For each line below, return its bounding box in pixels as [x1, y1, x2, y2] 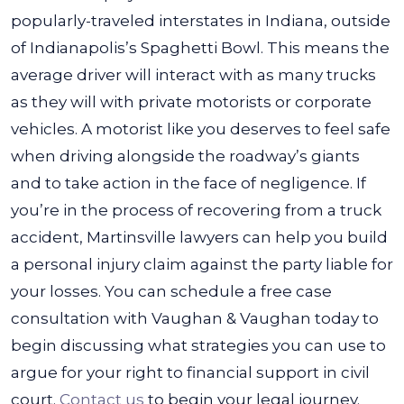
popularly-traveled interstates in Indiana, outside [11, 12, 390, 30]
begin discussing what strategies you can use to [11, 336, 386, 354]
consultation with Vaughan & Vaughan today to [11, 309, 379, 327]
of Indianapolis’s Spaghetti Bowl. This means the [11, 39, 390, 57]
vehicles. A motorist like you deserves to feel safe [11, 120, 390, 138]
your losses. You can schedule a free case [11, 282, 332, 300]
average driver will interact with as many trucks [11, 66, 376, 84]
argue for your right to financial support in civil [11, 363, 370, 381]
